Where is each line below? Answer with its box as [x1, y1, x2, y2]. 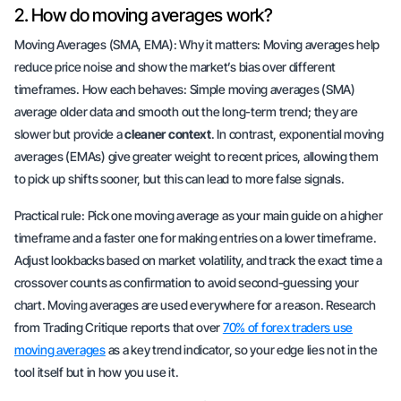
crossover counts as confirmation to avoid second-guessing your [14, 275, 359, 290]
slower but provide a [14, 126, 125, 141]
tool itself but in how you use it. [14, 364, 179, 380]
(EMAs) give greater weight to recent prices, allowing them [63, 149, 379, 164]
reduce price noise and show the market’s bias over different [14, 59, 337, 74]
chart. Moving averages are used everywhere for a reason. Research [14, 297, 376, 312]
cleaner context [124, 126, 211, 141]
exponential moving [278, 126, 384, 141]
